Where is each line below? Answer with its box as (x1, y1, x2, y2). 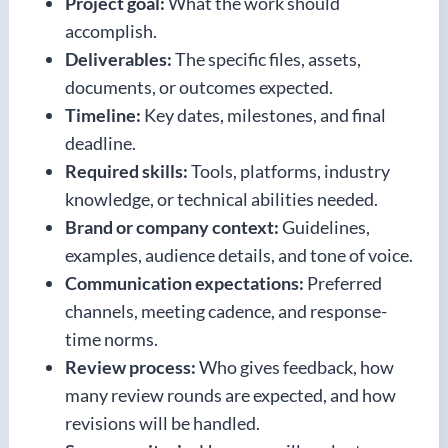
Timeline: (65, 103, 141, 126)
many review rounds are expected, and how (65, 383, 396, 406)
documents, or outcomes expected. (65, 75, 333, 98)
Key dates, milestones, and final (141, 103, 386, 126)
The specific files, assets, (172, 47, 361, 70)
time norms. (65, 327, 158, 350)
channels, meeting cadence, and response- (65, 299, 387, 322)
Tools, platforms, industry (188, 159, 390, 182)
